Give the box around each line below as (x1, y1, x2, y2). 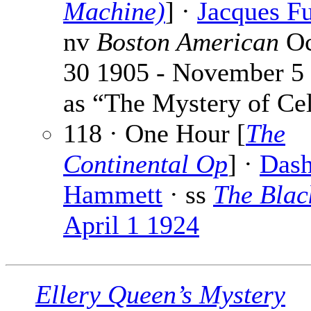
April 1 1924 (63, 210, 199, 240)
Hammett (63, 180, 162, 210)
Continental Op (63, 149, 228, 179)
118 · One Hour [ (63, 119, 246, 149)
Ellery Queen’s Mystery (35, 280, 285, 310)
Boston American (96, 27, 279, 57)
